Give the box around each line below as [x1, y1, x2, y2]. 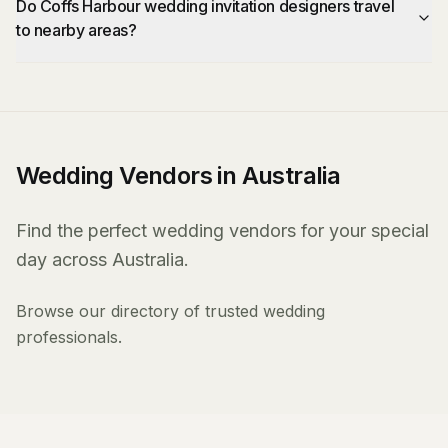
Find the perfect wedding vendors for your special [16, 220, 429, 241]
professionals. [16, 327, 122, 347]
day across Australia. [16, 249, 189, 270]
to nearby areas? [16, 20, 137, 40]
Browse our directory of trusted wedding [16, 301, 325, 321]
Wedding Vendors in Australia [16, 161, 341, 190]
